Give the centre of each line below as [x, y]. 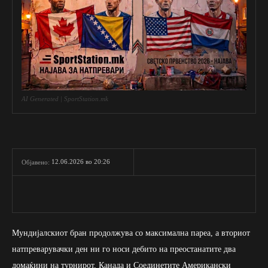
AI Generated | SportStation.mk [65, 98]
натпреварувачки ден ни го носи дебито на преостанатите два [124, 249]
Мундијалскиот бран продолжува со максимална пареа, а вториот [131, 233]
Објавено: [36, 162]
